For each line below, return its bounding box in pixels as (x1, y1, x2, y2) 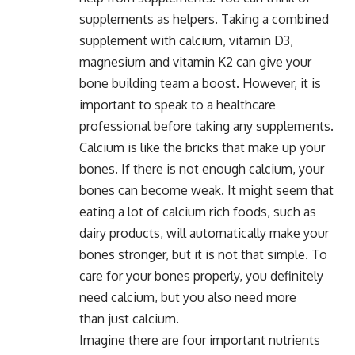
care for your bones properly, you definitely (79, 267, 323, 284)
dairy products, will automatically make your (79, 224, 329, 241)
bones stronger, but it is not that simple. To (79, 246, 327, 262)
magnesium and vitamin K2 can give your (79, 53, 311, 70)
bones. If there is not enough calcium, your (79, 160, 324, 177)
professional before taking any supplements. (79, 117, 334, 134)
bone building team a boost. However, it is (79, 74, 321, 91)
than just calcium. (79, 310, 179, 326)
